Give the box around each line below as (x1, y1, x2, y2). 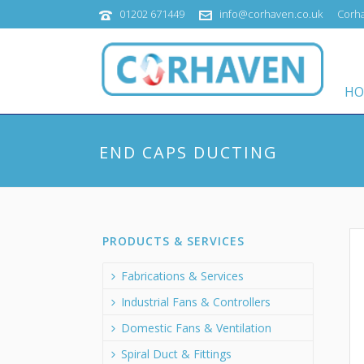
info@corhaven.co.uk (219, 6, 323, 21)
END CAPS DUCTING (99, 141, 278, 163)
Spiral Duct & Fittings (121, 346, 232, 362)
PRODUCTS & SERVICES (102, 233, 245, 249)
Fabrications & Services (121, 268, 244, 284)
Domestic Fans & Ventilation (121, 320, 271, 336)
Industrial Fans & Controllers (121, 294, 271, 310)
